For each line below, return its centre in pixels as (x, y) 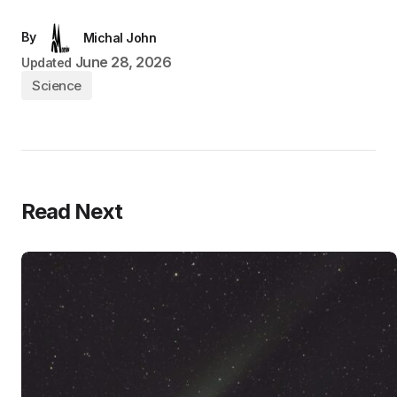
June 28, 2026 (123, 62)
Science (57, 86)
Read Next (72, 211)
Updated (47, 62)
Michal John (120, 38)
